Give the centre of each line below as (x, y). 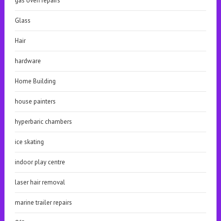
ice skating (29, 142)
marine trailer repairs (43, 203)
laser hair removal (40, 182)
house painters (35, 101)
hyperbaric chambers (43, 122)
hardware (28, 61)
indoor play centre (40, 162)
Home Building (35, 81)
